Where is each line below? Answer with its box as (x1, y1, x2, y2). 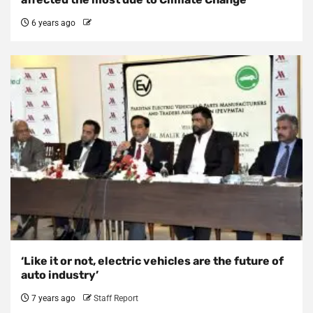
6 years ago (29, 18, 75, 29)
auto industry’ (21, 268, 99, 282)
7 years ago (29, 293, 75, 304)
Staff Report (94, 293, 138, 304)
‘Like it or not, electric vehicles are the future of (21, 254, 284, 268)
